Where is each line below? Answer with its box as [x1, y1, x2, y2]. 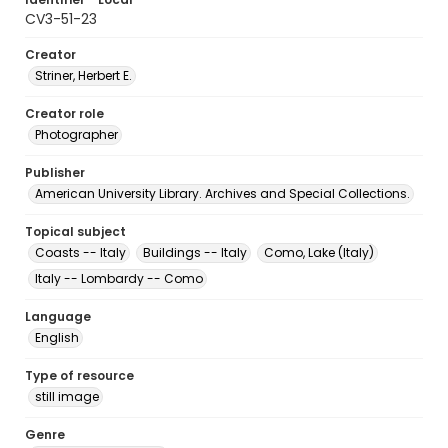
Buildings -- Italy [143, 244, 247, 261]
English [35, 329, 79, 346]
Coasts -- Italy [35, 244, 126, 261]
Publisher [25, 164, 85, 181]
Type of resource [25, 367, 134, 384]
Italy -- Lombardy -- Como [35, 270, 203, 287]
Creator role [25, 105, 104, 122]
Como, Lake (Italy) [264, 244, 374, 261]
